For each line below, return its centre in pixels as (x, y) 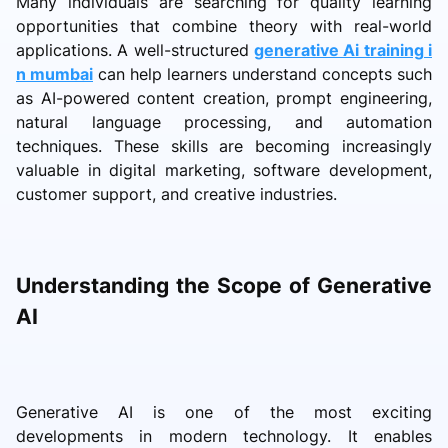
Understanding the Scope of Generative (224, 285)
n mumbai (54, 73)
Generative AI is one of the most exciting (224, 411)
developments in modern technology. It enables (224, 435)
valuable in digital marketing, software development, (224, 169)
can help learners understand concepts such (262, 73)
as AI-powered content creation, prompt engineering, (224, 97)
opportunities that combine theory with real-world (224, 25)
